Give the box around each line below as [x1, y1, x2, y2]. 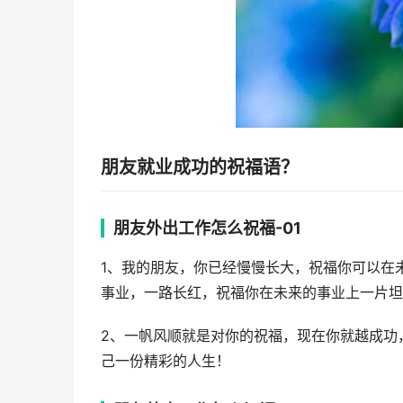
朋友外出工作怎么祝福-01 [113, 219, 301, 237]
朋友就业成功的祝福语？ [101, 157, 299, 178]
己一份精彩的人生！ [101, 353, 230, 370]
